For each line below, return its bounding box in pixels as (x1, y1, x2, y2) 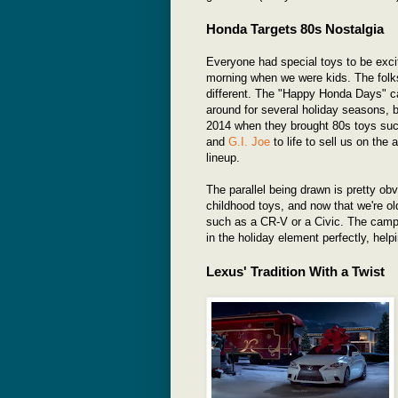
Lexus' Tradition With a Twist (206, 263, 385, 279)
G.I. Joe (228, 134, 270, 148)
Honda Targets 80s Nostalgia (206, 20, 384, 36)
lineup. (206, 150, 240, 164)
